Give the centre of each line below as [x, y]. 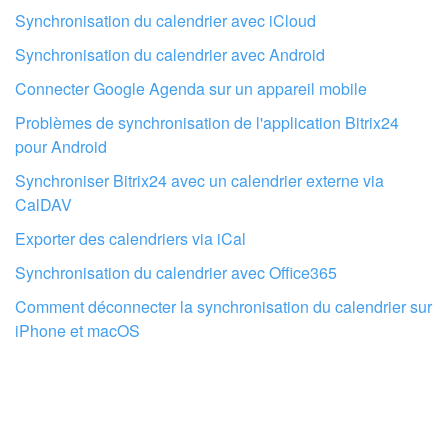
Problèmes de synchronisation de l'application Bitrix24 [207, 122]
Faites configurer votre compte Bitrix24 [224, 257]
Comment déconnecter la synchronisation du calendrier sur [223, 306]
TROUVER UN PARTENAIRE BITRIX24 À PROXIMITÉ [224, 338]
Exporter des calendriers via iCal [130, 238]
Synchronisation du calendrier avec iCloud [165, 20]
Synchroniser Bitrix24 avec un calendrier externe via [199, 180]
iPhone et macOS [77, 330]
